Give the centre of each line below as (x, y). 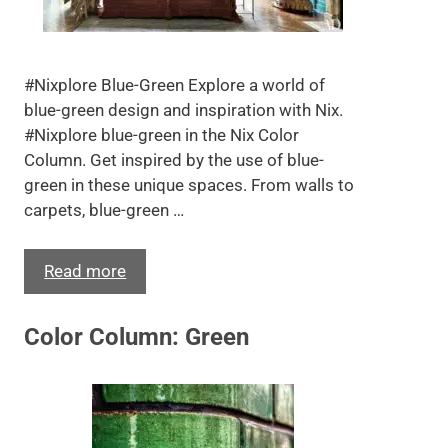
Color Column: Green (137, 336)
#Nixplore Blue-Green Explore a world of (175, 85)
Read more (85, 270)
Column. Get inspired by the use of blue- (174, 160)
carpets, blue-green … (104, 210)
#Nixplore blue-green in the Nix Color (162, 135)
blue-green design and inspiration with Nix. (184, 110)
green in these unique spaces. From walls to (189, 185)
